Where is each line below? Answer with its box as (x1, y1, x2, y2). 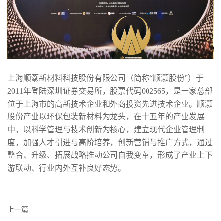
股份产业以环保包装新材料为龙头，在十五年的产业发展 (7, 112, 205, 121)
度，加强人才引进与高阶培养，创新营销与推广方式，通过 (7, 138, 213, 147)
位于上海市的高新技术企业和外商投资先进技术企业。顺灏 (7, 99, 213, 108)
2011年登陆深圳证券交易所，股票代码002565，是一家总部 (7, 86, 213, 95)
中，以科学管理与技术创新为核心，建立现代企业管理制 (7, 125, 205, 134)
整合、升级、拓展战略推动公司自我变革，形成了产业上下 (7, 150, 213, 159)
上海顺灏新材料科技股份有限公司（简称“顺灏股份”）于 (7, 74, 204, 82)
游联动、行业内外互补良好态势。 (7, 163, 126, 172)
